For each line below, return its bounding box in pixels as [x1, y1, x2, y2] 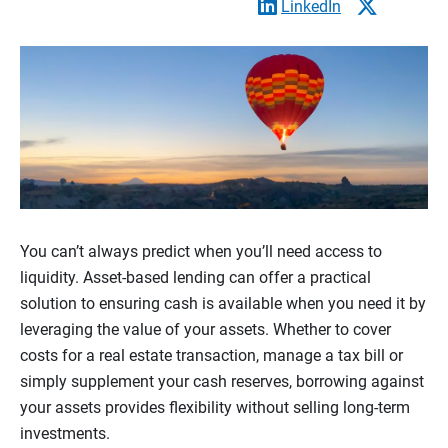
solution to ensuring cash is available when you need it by [20, 294, 426, 314]
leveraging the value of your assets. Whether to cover [20, 320, 391, 340]
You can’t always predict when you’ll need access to [20, 242, 382, 262]
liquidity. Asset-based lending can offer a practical [20, 268, 371, 288]
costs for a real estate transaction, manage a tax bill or [20, 346, 403, 366]
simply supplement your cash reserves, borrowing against [20, 372, 424, 392]
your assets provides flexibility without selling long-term [20, 398, 410, 418]
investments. [20, 424, 114, 444]
